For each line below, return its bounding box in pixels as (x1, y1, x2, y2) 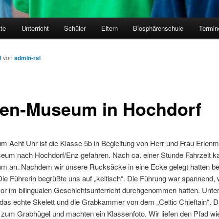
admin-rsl (14, 53, 41, 63)
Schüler (64, 23, 86, 33)
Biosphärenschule (133, 23, 184, 33)
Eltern (101, 23, 118, 33)
